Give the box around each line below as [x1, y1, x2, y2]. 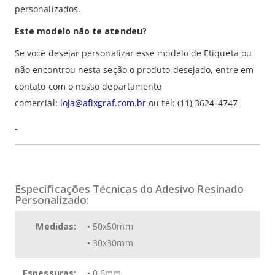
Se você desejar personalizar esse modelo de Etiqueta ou [15, 47, 252, 59]
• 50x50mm [87, 220, 133, 232]
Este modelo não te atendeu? [15, 25, 147, 37]
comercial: [15, 96, 58, 109]
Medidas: [36, 220, 76, 232]
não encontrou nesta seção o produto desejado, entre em [15, 63, 254, 76]
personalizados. [15, 2, 81, 15]
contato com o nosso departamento [15, 80, 162, 92]
